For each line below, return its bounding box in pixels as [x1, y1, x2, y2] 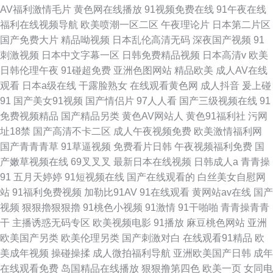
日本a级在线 [22, 80, 76, 91]
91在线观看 [140, 187, 190, 197]
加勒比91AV [84, 187, 137, 197]
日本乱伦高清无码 [112, 35, 190, 45]
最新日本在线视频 [113, 157, 191, 167]
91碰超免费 [61, 65, 111, 76]
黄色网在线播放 [74, 4, 142, 15]
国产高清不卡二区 [33, 126, 111, 136]
